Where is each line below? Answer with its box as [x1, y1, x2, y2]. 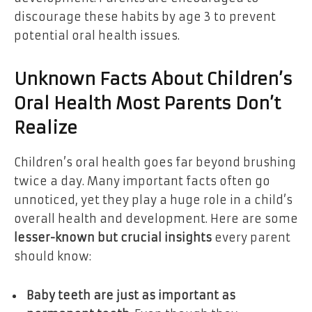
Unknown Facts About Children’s [14, 69, 292, 91]
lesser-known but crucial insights [14, 231, 212, 245]
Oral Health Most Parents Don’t [14, 93, 281, 115]
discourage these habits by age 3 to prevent [14, 9, 276, 24]
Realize [14, 118, 77, 139]
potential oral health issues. [14, 28, 180, 42]
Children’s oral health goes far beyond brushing [14, 155, 296, 170]
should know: [14, 249, 91, 264]
